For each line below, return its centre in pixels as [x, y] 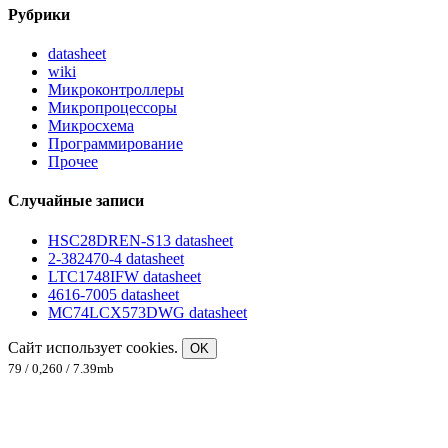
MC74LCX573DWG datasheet [147, 312]
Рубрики [39, 14]
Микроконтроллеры [116, 90]
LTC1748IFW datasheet [124, 276]
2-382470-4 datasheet [116, 258]
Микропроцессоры [112, 108]
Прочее [73, 162]
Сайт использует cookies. [95, 347]
